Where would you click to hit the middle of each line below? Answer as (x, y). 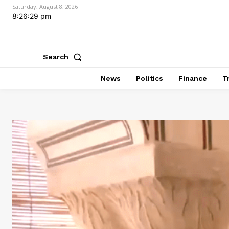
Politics (149, 78)
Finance (192, 78)
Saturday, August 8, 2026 (45, 6)
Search (56, 57)
